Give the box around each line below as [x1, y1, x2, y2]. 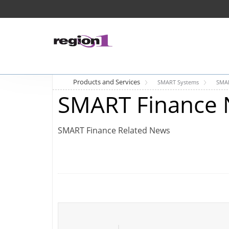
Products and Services [73, 77, 140, 86]
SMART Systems [157, 78, 199, 86]
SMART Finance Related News [58, 125, 170, 136]
